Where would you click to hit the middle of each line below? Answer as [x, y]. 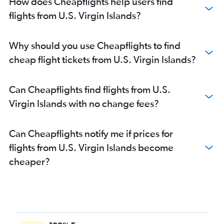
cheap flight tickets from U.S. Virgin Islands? [102, 59]
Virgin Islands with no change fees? [84, 103]
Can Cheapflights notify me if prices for [91, 133]
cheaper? [29, 161]
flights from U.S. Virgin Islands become [91, 147]
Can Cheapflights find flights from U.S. [90, 89]
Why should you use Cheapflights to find [95, 45]
